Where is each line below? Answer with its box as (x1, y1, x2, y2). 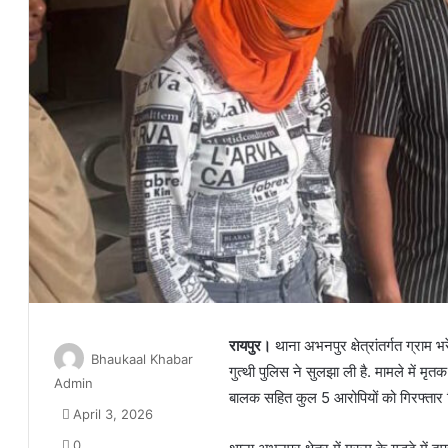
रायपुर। (229, 336, 272, 356)
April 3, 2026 (73, 406, 154, 423)
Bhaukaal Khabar (91, 351, 194, 368)
